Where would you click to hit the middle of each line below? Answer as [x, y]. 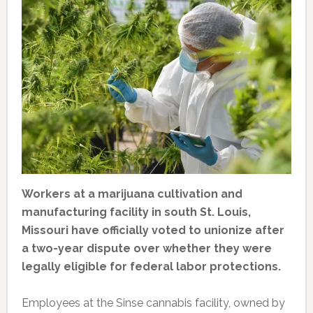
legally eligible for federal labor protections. [151, 267]
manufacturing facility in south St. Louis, [136, 212]
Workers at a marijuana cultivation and [132, 194]
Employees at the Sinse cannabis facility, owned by [153, 303]
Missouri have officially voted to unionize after [153, 231]
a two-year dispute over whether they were [146, 249]
